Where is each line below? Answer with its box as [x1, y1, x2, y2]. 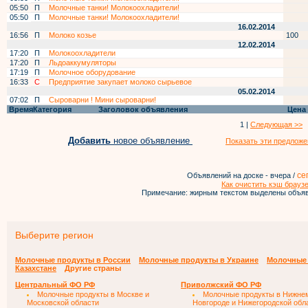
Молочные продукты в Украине [139, 256, 258, 264]
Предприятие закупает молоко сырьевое [49, 78, 192, 86]
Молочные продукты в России [15, 256, 131, 264]
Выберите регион [15, 230, 93, 241]
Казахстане [15, 264, 56, 272]
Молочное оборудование [49, 68, 135, 76]
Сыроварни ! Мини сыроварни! [49, 96, 156, 104]
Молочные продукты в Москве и [37, 290, 149, 298]
